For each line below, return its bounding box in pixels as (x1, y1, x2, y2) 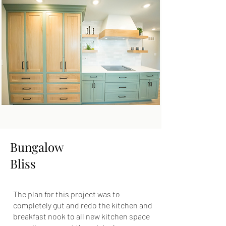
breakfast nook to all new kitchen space (13, 211, 150, 221)
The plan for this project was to (13, 189, 120, 199)
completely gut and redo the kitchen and (13, 200, 152, 210)
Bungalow (10, 139, 64, 155)
